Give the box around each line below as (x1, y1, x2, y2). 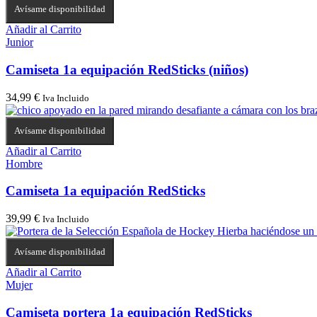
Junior (6, 36, 33, 49)
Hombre (6, 157, 42, 170)
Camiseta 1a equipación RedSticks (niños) (6, 62, 248, 77)
